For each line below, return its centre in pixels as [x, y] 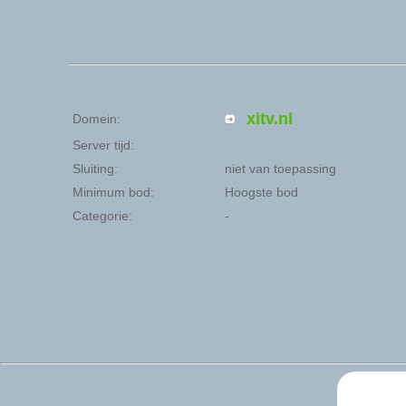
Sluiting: [95, 169]
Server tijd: [103, 145]
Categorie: [102, 216]
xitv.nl [270, 119]
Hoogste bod [261, 192]
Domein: [97, 119]
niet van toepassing [280, 169]
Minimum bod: [113, 192]
